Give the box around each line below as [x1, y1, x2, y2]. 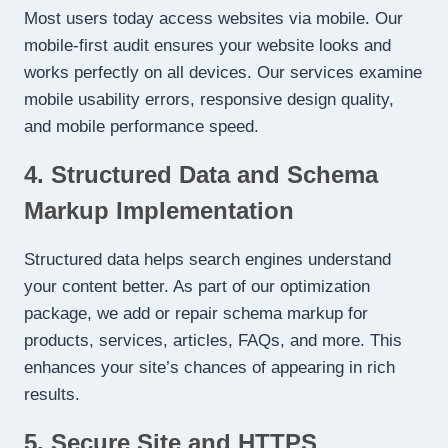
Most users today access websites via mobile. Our [24, 9, 403, 29]
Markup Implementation [24, 197, 294, 225]
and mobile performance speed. [24, 117, 259, 137]
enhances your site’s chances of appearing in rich [24, 358, 395, 378]
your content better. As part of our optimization [24, 277, 370, 297]
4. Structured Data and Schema [24, 161, 378, 189]
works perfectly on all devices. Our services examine [24, 63, 422, 83]
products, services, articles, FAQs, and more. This [24, 331, 402, 351]
